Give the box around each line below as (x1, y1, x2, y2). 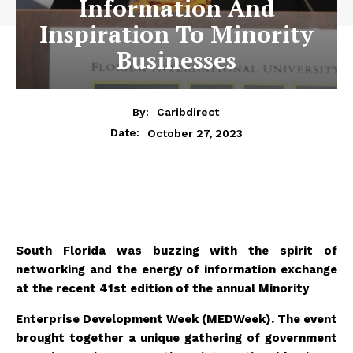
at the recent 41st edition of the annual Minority (16, 281, 309, 296)
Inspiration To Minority (39, 17, 314, 50)
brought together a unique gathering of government (16, 331, 337, 346)
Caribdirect (156, 106, 219, 119)
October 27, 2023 (147, 126, 243, 139)
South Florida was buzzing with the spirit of (16, 243, 337, 258)
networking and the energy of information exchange (16, 262, 337, 277)
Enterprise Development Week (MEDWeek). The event (16, 312, 337, 327)
